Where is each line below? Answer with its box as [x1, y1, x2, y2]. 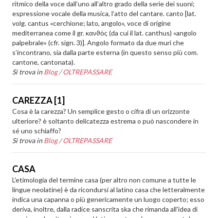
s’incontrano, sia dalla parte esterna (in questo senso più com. [12, 48, 199, 56]
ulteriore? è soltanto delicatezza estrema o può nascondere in [12, 117, 199, 125]
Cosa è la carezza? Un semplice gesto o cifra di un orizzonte [12, 107, 190, 115]
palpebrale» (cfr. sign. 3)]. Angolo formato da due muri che [12, 38, 184, 47]
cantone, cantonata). [12, 58, 75, 66]
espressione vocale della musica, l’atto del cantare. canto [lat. [12, 9, 197, 18]
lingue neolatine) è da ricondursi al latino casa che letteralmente [12, 185, 205, 194]
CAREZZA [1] [12, 95, 65, 106]
